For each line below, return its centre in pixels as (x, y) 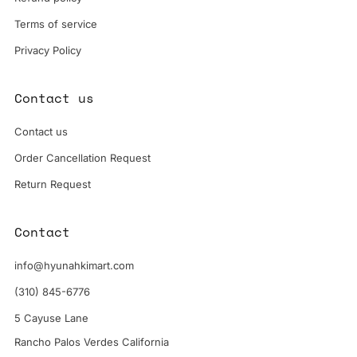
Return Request (53, 184)
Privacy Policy (48, 50)
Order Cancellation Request (82, 157)
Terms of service (56, 24)
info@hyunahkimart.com (74, 265)
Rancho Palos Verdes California (92, 341)
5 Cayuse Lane (51, 318)
